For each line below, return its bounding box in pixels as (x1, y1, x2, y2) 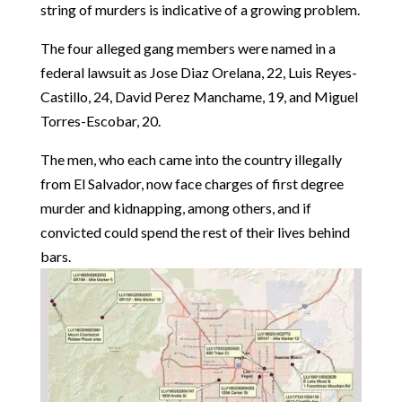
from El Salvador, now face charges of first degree (39, 175, 344, 193)
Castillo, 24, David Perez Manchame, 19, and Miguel (39, 88, 358, 106)
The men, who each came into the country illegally (39, 151, 342, 169)
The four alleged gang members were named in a (39, 39, 336, 57)
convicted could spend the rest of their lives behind (39, 223, 350, 241)
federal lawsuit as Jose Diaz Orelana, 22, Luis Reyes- (39, 64, 357, 82)
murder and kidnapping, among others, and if (39, 199, 311, 217)
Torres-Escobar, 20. (39, 112, 163, 130)
